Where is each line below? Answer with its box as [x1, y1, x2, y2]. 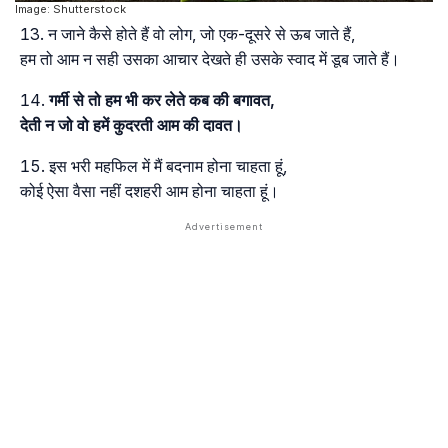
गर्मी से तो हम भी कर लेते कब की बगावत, [49, 89, 275, 110]
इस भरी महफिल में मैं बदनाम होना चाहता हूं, [49, 155, 287, 176]
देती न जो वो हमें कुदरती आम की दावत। [20, 114, 243, 135]
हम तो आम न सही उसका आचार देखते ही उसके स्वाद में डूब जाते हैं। [20, 48, 400, 69]
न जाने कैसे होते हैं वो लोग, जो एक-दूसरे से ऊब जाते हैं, [48, 23, 355, 44]
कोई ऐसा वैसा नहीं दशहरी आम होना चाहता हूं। [20, 180, 279, 201]
